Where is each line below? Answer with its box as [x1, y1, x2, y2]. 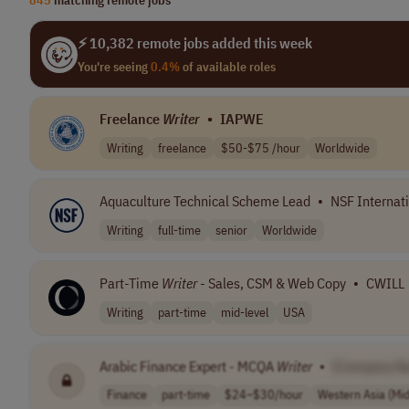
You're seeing [78, 58, 151, 75]
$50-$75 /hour [221, 139, 300, 156]
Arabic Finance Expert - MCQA [100, 356, 277, 375]
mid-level [221, 303, 268, 320]
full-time [158, 221, 201, 238]
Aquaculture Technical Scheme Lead [100, 192, 310, 211]
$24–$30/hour [225, 386, 303, 404]
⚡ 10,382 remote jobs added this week [78, 34, 312, 52]
